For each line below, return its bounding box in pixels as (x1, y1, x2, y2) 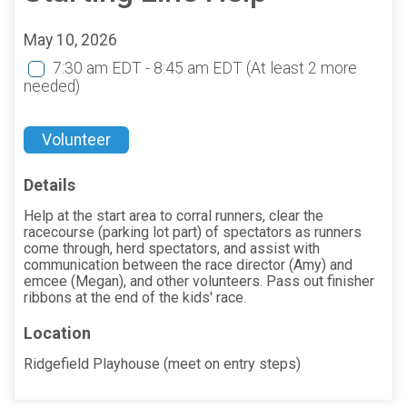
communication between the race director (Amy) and (24, 255, 352, 273)
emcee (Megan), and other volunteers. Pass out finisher (24, 272, 374, 290)
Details (24, 174, 75, 194)
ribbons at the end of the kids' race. (24, 288, 246, 306)
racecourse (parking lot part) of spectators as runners (24, 223, 362, 241)
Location (24, 323, 91, 342)
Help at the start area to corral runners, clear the (24, 206, 323, 224)
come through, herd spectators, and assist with (24, 239, 320, 257)
